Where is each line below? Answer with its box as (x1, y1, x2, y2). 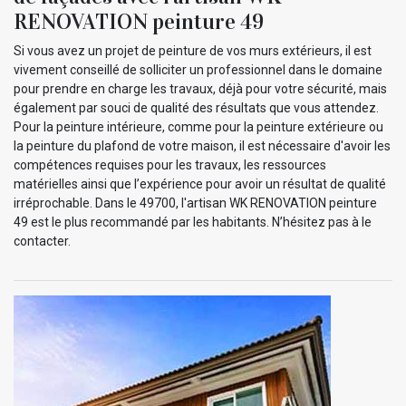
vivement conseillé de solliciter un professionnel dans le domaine (14, 62, 382, 77)
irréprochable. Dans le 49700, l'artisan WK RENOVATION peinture (14, 195, 377, 210)
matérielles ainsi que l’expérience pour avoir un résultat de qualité (14, 176, 386, 191)
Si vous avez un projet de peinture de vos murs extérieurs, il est (14, 43, 372, 58)
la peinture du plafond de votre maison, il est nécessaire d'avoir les (14, 138, 391, 153)
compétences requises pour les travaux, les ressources (14, 157, 326, 172)
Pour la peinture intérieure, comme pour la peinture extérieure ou (14, 119, 383, 134)
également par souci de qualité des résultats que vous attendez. (14, 100, 379, 115)
